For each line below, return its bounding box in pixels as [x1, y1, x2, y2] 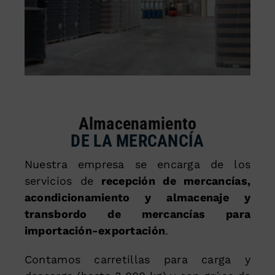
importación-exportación [24, 223, 166, 237]
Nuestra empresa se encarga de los [24, 157, 251, 171]
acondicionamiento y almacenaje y [24, 190, 251, 204]
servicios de [24, 174, 94, 187]
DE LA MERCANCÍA [71, 130, 204, 151]
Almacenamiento [78, 113, 197, 134]
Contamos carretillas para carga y [24, 252, 251, 266]
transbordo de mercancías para [24, 207, 251, 220]
